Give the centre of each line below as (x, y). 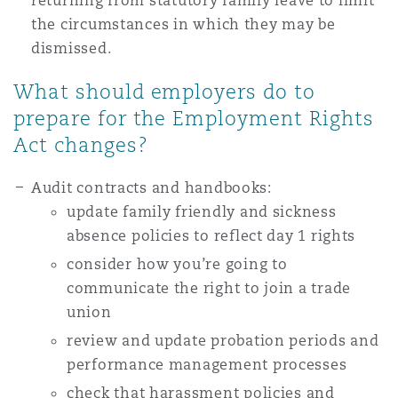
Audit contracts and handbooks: (151, 188)
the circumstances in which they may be (183, 24)
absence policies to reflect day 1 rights (211, 236)
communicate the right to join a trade (209, 288)
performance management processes (207, 365)
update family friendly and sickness (202, 212)
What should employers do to (164, 92)
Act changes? (81, 145)
